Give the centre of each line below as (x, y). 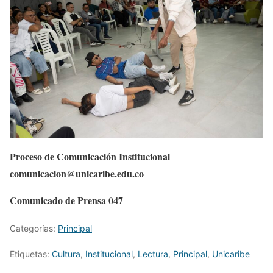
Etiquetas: (31, 253)
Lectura (153, 253)
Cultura (66, 253)
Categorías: (34, 228)
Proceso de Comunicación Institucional (90, 156)
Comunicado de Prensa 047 (66, 200)
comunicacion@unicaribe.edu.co (77, 173)
